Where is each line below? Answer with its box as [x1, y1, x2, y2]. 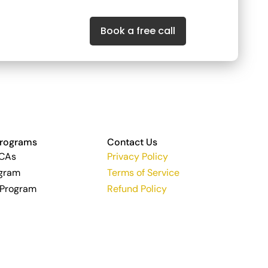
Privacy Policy [107, 150, 169, 163]
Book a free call [100, 24, 175, 38]
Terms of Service [107, 166, 180, 179]
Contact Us [107, 136, 158, 148]
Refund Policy [107, 182, 167, 195]
